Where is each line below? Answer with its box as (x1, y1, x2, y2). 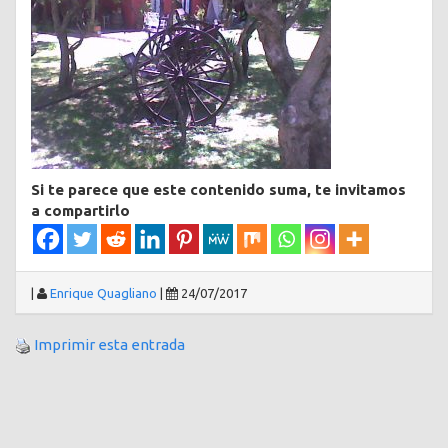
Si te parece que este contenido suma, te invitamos (31, 181, 406, 199)
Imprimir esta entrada (34, 336, 185, 354)
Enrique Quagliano (50, 286, 157, 301)
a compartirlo (31, 202, 130, 220)
